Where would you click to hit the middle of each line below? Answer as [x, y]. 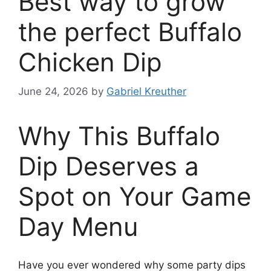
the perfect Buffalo [130, 31]
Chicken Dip [90, 62]
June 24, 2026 [53, 92]
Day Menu [78, 227]
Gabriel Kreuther [146, 92]
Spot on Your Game [135, 197]
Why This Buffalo [119, 136]
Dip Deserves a [109, 166]
